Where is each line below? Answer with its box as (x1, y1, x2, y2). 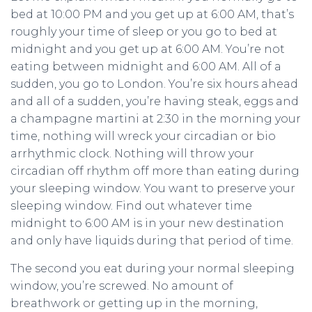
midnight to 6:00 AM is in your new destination (10, 216, 284, 230)
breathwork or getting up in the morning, (10, 296, 258, 310)
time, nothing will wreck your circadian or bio (10, 129, 276, 143)
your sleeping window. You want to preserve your (10, 181, 295, 195)
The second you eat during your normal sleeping (10, 261, 295, 275)
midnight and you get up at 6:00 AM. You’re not (10, 42, 285, 56)
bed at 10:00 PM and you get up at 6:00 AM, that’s (10, 7, 294, 21)
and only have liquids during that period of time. (10, 233, 293, 247)
